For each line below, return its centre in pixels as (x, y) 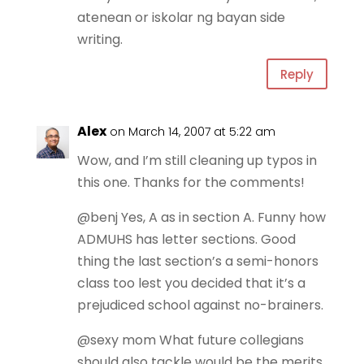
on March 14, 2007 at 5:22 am (192, 132)
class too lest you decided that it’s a (191, 283)
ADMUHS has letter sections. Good (186, 239)
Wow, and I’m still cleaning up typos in (197, 160)
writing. (100, 39)
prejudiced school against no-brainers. (200, 305)
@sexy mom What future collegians (190, 340)
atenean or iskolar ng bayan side (181, 17)
